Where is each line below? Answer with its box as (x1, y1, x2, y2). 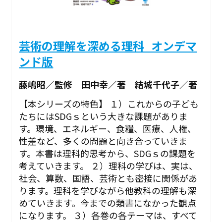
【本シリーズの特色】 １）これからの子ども (19, 97, 199, 111)
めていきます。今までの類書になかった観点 (19, 196, 197, 210)
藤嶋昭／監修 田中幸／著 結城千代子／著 (19, 78, 198, 91)
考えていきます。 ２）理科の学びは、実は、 (19, 159, 198, 172)
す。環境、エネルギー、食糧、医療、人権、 (19, 122, 197, 135)
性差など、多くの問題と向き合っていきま (19, 134, 188, 148)
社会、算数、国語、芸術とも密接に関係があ (19, 171, 198, 185)
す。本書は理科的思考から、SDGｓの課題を (19, 147, 196, 160)
